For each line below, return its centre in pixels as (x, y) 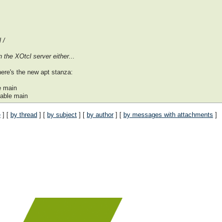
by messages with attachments (168, 114)
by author (100, 114)
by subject (62, 114)
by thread (24, 114)
